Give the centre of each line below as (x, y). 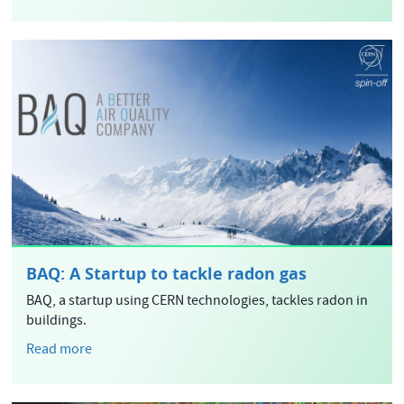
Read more (60, 350)
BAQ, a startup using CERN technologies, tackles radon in (197, 302)
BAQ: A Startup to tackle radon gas (167, 273)
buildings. (57, 321)
